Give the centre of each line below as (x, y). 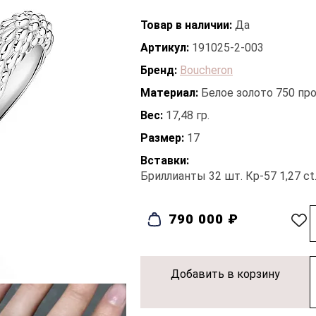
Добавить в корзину (225, 274)
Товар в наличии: (186, 25)
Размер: (162, 138)
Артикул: (165, 48)
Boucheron (206, 70)
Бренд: (159, 70)
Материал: (169, 93)
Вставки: (165, 160)
